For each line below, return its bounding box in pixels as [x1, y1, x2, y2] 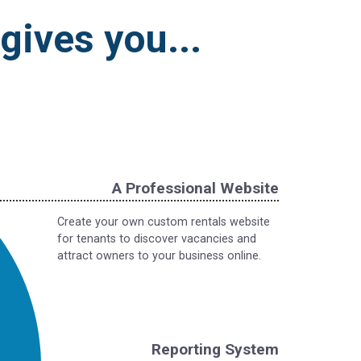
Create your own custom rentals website [57, 215, 270, 229]
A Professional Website [112, 179, 279, 197]
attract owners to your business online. [57, 249, 261, 263]
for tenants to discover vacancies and [57, 232, 256, 246]
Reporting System [151, 340, 279, 359]
